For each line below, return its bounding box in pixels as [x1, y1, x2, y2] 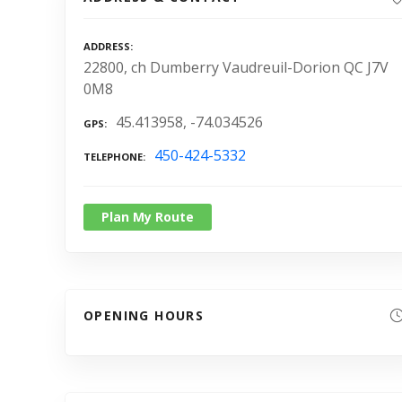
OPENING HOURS [83, 306, 205, 324]
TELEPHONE [83, 150, 143, 164]
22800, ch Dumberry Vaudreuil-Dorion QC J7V [83, 57, 389, 78]
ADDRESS [83, 39, 130, 54]
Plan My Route [101, 207, 194, 225]
